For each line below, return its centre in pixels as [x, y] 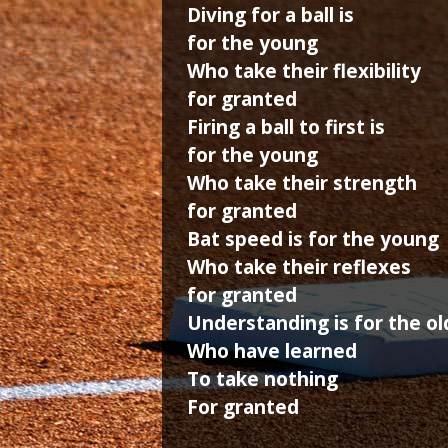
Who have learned [272, 351]
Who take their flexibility [304, 71]
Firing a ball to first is [286, 127]
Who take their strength [302, 183]
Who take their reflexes [299, 267]
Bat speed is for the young [313, 239]
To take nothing [262, 379]
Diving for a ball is [270, 15]
